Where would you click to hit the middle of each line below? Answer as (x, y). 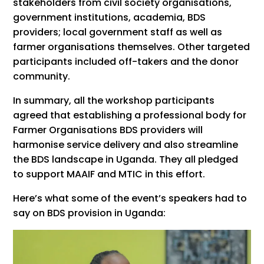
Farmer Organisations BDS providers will (108, 130)
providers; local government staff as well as (118, 32)
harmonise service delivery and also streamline (126, 145)
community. (42, 76)
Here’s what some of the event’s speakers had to (130, 198)
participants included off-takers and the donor (126, 62)
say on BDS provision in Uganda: (90, 213)
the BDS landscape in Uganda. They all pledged (126, 159)
